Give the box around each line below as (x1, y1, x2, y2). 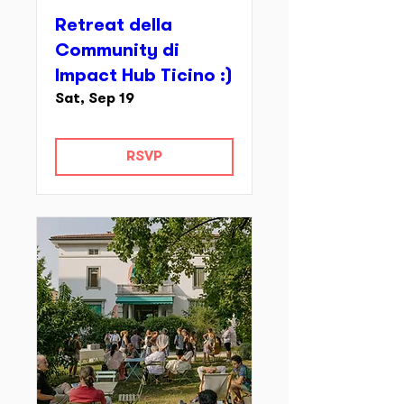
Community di (55, 43, 179, 60)
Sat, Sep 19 (55, 93, 134, 106)
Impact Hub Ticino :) (55, 69, 233, 85)
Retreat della (55, 18, 172, 34)
